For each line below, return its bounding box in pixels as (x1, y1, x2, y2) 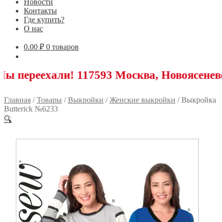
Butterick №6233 (4, 104, 58, 113)
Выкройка (181, 95, 216, 104)
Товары (37, 95, 62, 104)
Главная (4, 95, 31, 104)
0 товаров (46, 42, 79, 51)
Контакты (24, 6, 57, 15)
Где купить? (24, 15, 64, 24)
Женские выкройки (110, 95, 175, 104)
